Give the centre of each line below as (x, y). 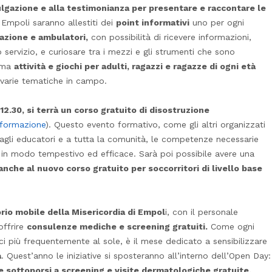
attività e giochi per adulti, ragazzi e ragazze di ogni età (135, 66)
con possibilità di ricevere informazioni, (170, 37)
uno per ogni (217, 22)
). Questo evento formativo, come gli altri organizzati (155, 124)
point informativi (153, 22)
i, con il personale (202, 212)
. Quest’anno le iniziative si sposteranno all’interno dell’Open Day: (136, 255)
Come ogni (231, 226)
